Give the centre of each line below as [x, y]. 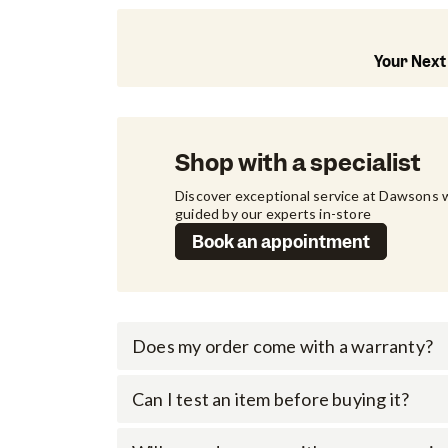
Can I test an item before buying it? [271, 398]
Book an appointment [281, 242]
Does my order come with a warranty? [282, 345]
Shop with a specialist [298, 163]
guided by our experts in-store [273, 214]
